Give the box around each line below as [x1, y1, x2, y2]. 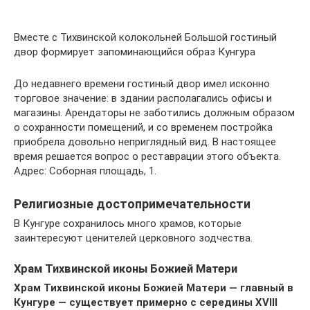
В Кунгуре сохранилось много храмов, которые [14, 217, 241, 230]
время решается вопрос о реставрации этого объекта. [14, 149, 281, 163]
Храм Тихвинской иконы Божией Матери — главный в [14, 282, 293, 294]
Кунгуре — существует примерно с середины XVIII [14, 296, 277, 309]
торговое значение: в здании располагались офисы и [14, 91, 272, 104]
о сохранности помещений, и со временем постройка [14, 120, 273, 134]
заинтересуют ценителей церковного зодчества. [14, 231, 253, 244]
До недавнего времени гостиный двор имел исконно [14, 77, 270, 90]
